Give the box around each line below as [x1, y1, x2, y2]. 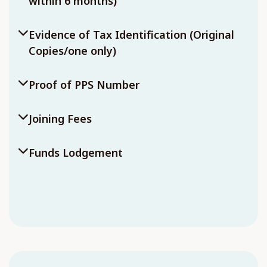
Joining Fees [29, 111, 92, 126]
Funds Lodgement [29, 145, 123, 160]
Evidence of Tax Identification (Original [29, 27, 234, 42]
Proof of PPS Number [29, 77, 139, 92]
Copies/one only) [29, 44, 116, 58]
